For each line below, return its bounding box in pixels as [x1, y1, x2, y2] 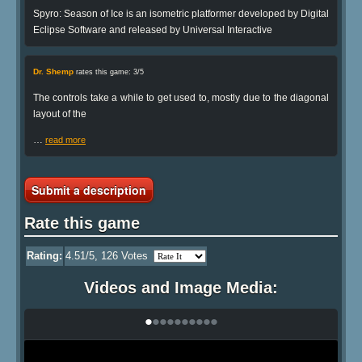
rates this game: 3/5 [74, 67, 144, 76]
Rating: [27, 250, 62, 263]
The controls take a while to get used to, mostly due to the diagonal [33, 91, 329, 103]
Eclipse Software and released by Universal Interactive [33, 23, 272, 36]
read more [45, 134, 86, 145]
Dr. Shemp [33, 66, 74, 76]
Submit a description [32, 181, 146, 198]
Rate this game [24, 213, 140, 232]
